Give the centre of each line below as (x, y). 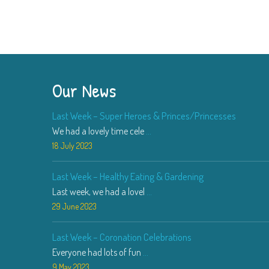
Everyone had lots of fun (98, 252)
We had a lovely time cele (99, 131)
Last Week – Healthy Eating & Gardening (128, 176)
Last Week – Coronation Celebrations (122, 237)
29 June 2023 (74, 206)
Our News (84, 90)
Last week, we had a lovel (99, 192)
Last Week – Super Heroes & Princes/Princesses (144, 116)
